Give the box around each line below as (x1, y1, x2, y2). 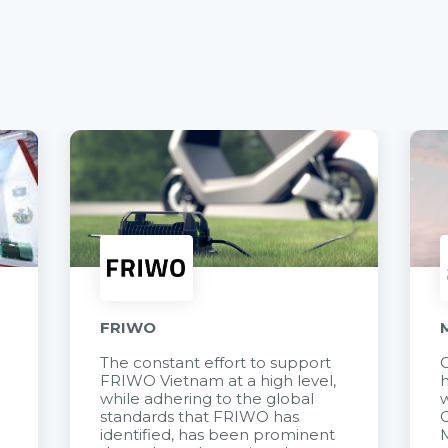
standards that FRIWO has (99, 408, 299, 427)
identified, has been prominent (99, 426, 335, 445)
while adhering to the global (99, 390, 314, 409)
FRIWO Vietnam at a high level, (99, 372, 336, 391)
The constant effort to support (99, 354, 331, 373)
